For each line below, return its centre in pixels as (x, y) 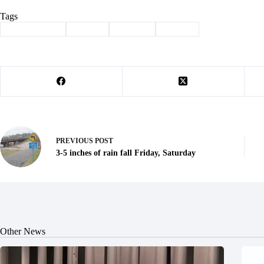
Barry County (35, 29)
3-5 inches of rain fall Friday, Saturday (126, 153)
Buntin (89, 29)
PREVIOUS (75, 141)
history (180, 29)
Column (134, 29)
